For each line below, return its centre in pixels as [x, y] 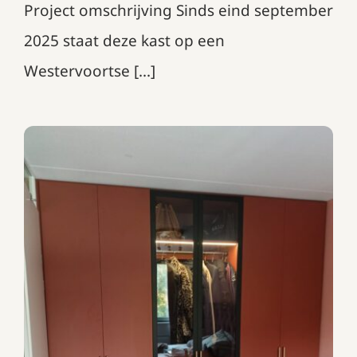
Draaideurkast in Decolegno [178, 310]
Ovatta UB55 [178, 337]
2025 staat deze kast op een [124, 40]
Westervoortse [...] [89, 71]
